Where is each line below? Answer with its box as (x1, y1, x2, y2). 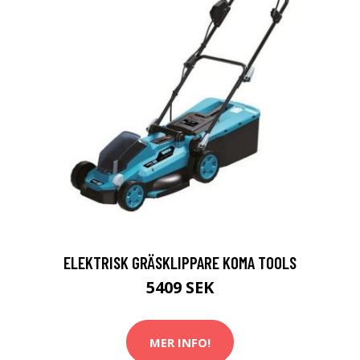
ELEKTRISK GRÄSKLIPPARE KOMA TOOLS (63, 252, 297, 272)
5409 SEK (146, 276, 214, 298)
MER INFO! (149, 333, 211, 350)
